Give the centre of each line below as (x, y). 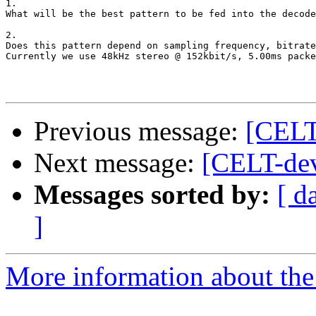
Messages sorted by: (152, 195)
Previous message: (140, 131)
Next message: (118, 163)
